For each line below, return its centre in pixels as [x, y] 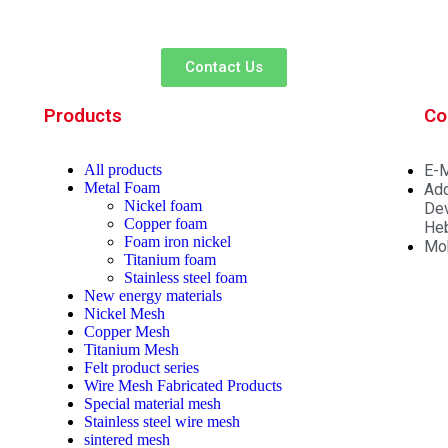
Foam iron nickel [177, 242]
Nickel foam [162, 206]
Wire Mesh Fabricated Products [182, 386]
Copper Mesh [126, 332]
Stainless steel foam [185, 278]
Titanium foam [169, 260]
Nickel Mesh [124, 314]
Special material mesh [152, 404]
